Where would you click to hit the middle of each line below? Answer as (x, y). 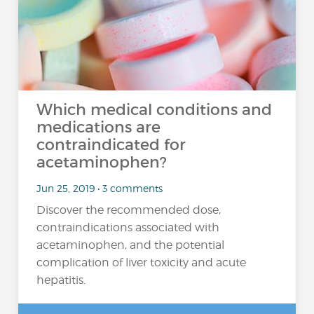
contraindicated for (111, 145)
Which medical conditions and (155, 110)
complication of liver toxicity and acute (142, 262)
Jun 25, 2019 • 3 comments (100, 188)
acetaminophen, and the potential (131, 245)
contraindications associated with (128, 227)
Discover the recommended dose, (129, 210)
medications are (99, 127)
